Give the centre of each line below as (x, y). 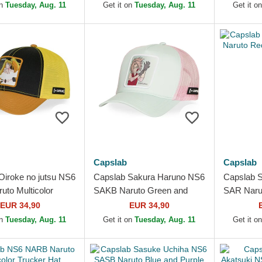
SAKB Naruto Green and (141, 190)
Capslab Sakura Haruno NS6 (149, 177)
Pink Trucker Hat (126, 204)
